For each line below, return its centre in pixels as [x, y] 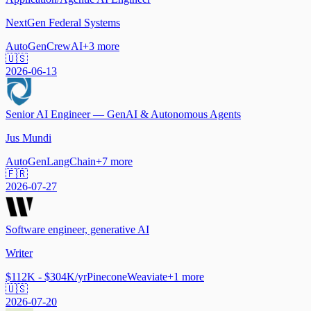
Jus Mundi [28, 138]
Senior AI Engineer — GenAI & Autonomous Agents [123, 115]
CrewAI [65, 47]
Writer [19, 253]
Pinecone [107, 277]
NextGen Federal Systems [63, 23]
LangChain [71, 162]
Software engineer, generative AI [77, 230]
